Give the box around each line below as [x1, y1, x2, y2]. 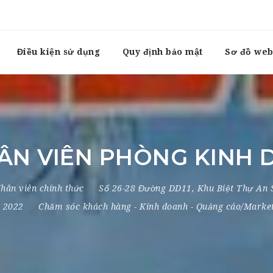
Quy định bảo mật [122, 47, 203, 57]
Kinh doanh [140, 202, 188, 211]
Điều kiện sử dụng [16, 47, 100, 57]
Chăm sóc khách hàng [38, 202, 132, 211]
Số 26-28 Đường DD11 [99, 183, 192, 193]
